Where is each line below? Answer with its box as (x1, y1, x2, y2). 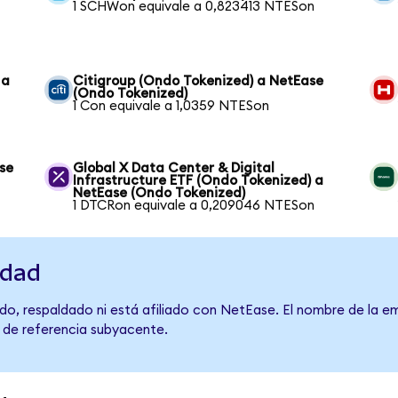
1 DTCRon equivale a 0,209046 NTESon (73, 199, 315, 212)
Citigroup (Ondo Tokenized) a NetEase (73, 75, 324, 88)
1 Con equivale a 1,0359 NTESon (73, 99, 270, 113)
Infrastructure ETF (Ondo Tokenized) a (73, 174, 324, 187)
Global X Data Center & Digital (73, 162, 275, 175)
